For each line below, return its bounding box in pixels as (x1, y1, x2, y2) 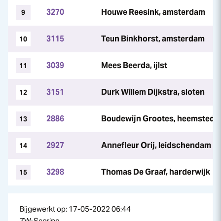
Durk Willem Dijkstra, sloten (101, 87, 205, 97)
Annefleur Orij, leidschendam (101, 140, 211, 150)
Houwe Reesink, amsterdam (101, 7, 205, 17)
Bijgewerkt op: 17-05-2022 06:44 (20, 204, 131, 214)
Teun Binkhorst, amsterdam (101, 34, 205, 44)
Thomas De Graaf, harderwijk (101, 167, 210, 177)
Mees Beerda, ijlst (101, 60, 167, 71)
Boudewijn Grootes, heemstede (101, 113, 219, 124)
